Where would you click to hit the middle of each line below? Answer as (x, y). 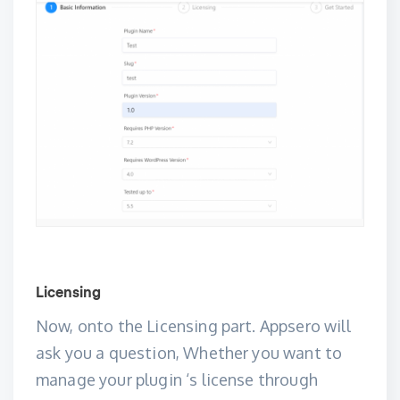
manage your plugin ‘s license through (177, 379)
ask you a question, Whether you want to (189, 353)
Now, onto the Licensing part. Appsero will (193, 326)
